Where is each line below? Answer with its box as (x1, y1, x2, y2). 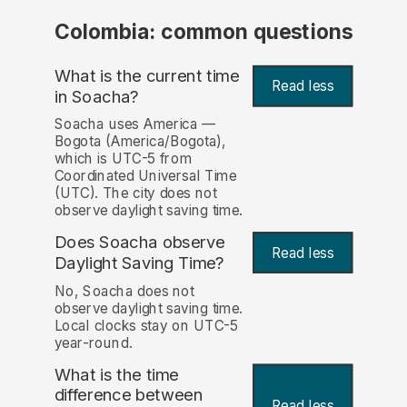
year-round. (54, 333, 133, 352)
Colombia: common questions (54, 19, 353, 45)
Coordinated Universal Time (54, 167, 237, 185)
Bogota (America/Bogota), (54, 133, 226, 151)
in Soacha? (54, 85, 139, 107)
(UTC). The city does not (54, 184, 217, 203)
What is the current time (54, 65, 240, 86)
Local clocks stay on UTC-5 (54, 316, 238, 334)
